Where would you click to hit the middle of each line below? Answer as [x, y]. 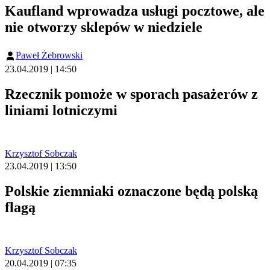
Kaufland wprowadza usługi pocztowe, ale [135, 11]
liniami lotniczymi [61, 110]
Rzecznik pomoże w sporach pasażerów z [131, 94]
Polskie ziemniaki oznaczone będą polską [131, 191]
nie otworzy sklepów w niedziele [104, 27]
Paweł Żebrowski [49, 55]
